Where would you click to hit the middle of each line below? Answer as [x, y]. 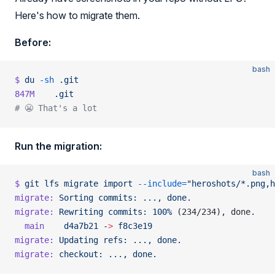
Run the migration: [58, 146]
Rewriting [79, 212]
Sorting [74, 198]
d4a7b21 [71, 226]
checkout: [79, 254]
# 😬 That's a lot [56, 108]
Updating [76, 240]
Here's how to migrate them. [77, 15]
